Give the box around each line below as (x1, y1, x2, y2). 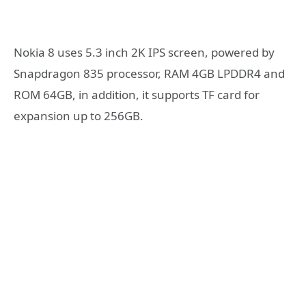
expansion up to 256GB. (14, 107, 143, 124)
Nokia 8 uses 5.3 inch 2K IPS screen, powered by (14, 44, 275, 60)
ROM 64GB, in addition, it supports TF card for (14, 86, 260, 102)
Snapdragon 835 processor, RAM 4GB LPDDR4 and (14, 65, 285, 81)
